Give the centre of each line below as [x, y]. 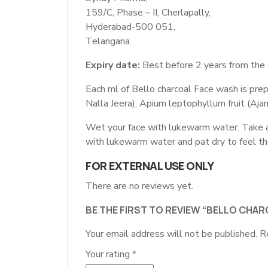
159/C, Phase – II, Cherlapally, [148, 12]
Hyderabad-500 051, [130, 27]
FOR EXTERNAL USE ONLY [150, 165]
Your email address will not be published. [171, 234]
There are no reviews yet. [139, 186]
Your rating [109, 254]
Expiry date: [113, 65]
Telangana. [109, 41]
